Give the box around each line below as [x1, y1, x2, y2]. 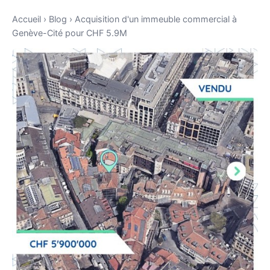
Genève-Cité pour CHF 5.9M [12, 28, 127, 38]
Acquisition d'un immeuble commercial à [75, 14, 237, 24]
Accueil [12, 14, 41, 24]
